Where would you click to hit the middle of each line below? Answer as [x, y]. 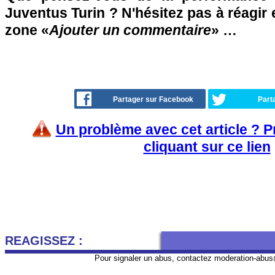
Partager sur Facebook [153, 99]
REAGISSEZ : [44, 241]
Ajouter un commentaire [130, 30]
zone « [27, 30]
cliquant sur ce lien [207, 147]
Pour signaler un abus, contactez [154, 258]
